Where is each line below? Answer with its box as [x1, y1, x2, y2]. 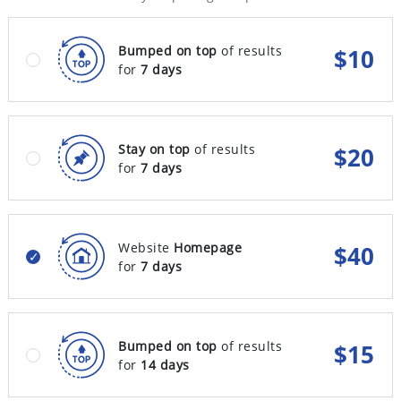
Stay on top [118, 140, 191, 158]
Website [118, 238, 174, 256]
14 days [141, 355, 190, 373]
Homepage [174, 238, 242, 256]
